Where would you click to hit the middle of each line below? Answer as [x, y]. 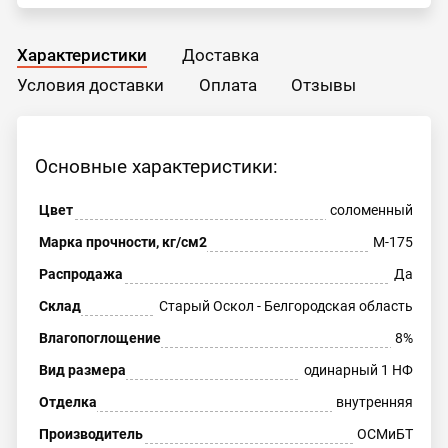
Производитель [90, 433]
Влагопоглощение [99, 338]
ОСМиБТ [385, 433]
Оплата [227, 84]
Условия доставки [90, 84]
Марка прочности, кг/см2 [122, 242]
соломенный [372, 210]
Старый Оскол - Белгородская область [286, 306]
